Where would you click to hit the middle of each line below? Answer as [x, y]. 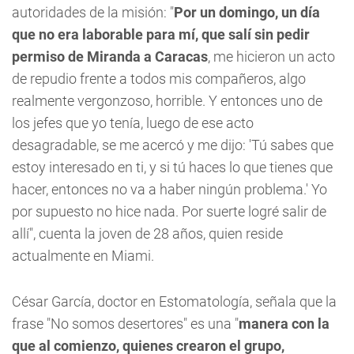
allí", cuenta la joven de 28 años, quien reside [147, 233]
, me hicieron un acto [271, 56]
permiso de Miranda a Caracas [110, 56]
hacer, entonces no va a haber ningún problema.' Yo [169, 189]
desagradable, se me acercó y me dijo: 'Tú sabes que [173, 145]
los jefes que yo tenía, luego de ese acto [133, 123]
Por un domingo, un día [247, 12]
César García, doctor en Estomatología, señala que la [174, 301]
